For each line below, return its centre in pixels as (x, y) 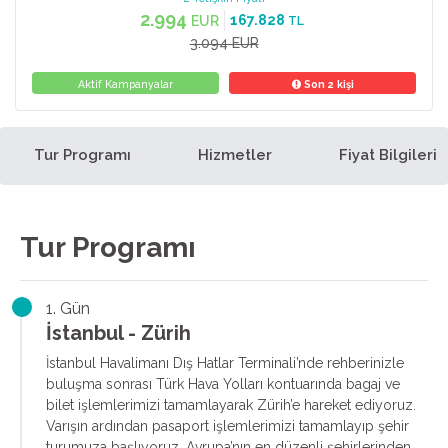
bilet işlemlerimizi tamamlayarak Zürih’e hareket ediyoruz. (231, 405)
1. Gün (68, 308)
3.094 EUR (224, 43)
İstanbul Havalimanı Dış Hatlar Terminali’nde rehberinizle (225, 363)
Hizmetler (234, 155)
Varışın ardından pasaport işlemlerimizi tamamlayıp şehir (227, 426)
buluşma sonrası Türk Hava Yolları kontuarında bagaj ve (223, 384)
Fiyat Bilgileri (387, 155)
